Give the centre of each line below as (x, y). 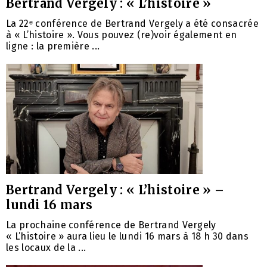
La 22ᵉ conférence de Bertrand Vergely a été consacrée (132, 23)
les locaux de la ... (46, 247)
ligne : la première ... (53, 46)
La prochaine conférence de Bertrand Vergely (111, 225)
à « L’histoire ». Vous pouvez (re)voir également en (122, 35)
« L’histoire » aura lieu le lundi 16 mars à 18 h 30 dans (127, 236)
